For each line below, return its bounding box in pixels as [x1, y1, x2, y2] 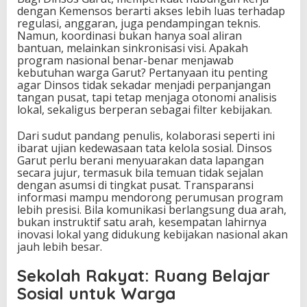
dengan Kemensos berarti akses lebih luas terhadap [17, 3, 285, 19]
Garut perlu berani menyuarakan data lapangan [17, 153, 264, 169]
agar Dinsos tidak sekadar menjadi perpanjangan [17, 77, 271, 93]
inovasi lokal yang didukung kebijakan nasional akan [17, 227, 288, 243]
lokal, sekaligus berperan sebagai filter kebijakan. [17, 102, 272, 118]
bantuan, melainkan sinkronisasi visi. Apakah [17, 40, 248, 56]
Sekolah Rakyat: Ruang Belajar [17, 265, 270, 286]
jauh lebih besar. [17, 239, 102, 255]
